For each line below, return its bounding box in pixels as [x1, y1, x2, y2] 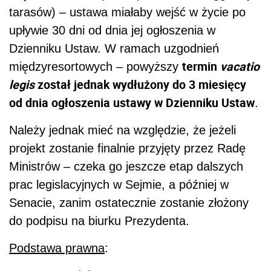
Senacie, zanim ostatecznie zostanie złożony [9, 195, 249, 209]
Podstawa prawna [9, 241, 105, 255]
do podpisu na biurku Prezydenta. [9, 214, 189, 227]
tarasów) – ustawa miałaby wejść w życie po [9, 5, 246, 19]
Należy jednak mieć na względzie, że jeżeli [9, 123, 236, 137]
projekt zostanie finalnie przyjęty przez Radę [9, 141, 246, 155]
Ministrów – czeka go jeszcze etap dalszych [9, 159, 243, 173]
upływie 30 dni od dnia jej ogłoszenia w [9, 23, 215, 37]
